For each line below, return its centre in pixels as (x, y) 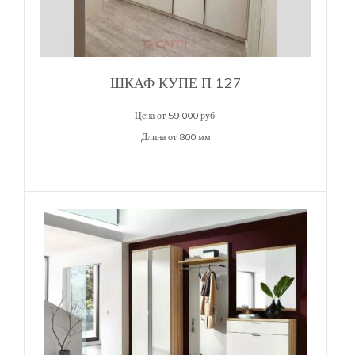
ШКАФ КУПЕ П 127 (176, 82)
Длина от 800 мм (176, 136)
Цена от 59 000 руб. (176, 115)
